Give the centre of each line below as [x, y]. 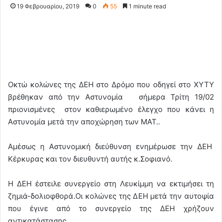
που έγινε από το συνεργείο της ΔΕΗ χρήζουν [111, 208]
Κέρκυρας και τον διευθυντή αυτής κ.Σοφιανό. [90, 159]
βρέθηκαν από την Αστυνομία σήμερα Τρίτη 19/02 [111, 97]
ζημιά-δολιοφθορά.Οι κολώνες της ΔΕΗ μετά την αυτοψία [111, 196]
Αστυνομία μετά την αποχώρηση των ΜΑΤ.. [84, 121]
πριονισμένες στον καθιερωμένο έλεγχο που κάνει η [111, 109]
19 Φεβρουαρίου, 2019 [48, 6]
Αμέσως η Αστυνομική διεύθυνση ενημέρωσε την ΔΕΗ [111, 146]
